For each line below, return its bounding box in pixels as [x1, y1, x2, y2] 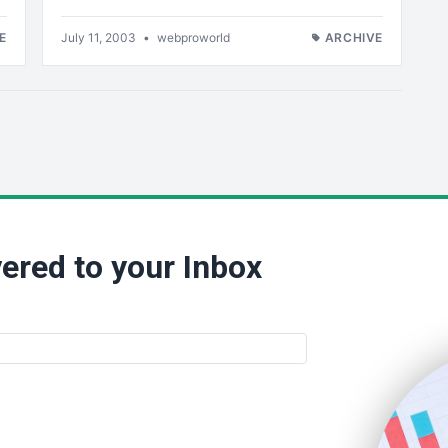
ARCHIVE [324, 30, 383, 46]
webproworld [157, 30, 230, 46]
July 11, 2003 [61, 30, 139, 46]
